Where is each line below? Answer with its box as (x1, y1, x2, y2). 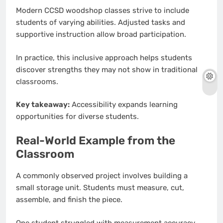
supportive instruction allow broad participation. (16, 30, 186, 39)
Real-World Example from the (16, 133, 175, 147)
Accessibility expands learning (70, 100, 178, 110)
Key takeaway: (16, 100, 70, 110)
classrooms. (16, 77, 58, 86)
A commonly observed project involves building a (16, 171, 188, 181)
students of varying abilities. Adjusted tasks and (16, 18, 185, 27)
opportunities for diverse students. (16, 112, 139, 121)
